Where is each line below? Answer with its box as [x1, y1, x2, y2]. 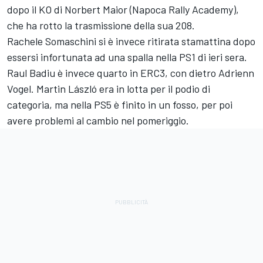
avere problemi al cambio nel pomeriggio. [7, 113, 189, 127]
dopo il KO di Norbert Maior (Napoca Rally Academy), [7, 2, 239, 16]
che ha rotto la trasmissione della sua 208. [7, 18, 195, 32]
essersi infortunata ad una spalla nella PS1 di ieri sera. [7, 50, 247, 63]
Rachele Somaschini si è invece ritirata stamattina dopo [7, 34, 255, 48]
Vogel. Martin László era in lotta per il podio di [7, 82, 210, 95]
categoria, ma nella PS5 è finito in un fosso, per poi [7, 97, 232, 111]
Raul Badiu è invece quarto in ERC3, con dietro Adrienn [7, 66, 254, 79]
